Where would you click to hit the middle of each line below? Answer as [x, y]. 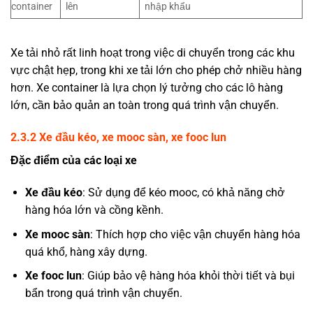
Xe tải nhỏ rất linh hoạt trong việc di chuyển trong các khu [153, 53]
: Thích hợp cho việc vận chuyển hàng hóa [195, 234]
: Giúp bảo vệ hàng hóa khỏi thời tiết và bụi [188, 276]
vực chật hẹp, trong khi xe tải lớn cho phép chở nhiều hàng [156, 71]
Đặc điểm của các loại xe [74, 161]
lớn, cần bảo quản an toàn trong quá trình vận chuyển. [145, 105]
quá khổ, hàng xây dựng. [86, 252]
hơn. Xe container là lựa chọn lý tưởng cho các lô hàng [147, 88]
